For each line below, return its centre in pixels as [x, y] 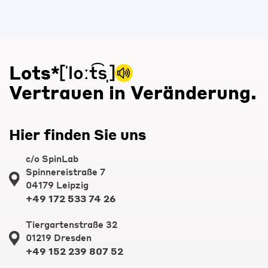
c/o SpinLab [52, 159]
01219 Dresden [59, 238]
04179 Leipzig [57, 185]
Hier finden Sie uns [78, 135]
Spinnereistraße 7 [66, 172]
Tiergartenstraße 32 [72, 225]
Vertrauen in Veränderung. [133, 92]
